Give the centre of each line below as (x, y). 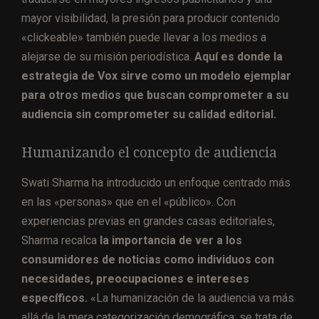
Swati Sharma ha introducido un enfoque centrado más (156, 182)
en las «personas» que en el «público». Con (129, 202)
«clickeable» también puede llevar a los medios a (144, 37)
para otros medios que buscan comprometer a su (155, 95)
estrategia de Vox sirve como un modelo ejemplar (156, 75)
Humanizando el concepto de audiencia (149, 152)
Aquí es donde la (239, 56)
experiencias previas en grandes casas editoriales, (148, 221)
